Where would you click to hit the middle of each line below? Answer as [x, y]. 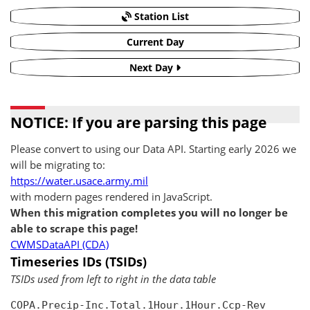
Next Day [153, 67]
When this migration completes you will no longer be [149, 213]
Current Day [155, 42]
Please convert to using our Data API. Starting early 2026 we [153, 149]
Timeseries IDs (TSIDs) [79, 262]
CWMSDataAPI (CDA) [60, 245]
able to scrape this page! [74, 229]
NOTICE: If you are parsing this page [138, 122]
